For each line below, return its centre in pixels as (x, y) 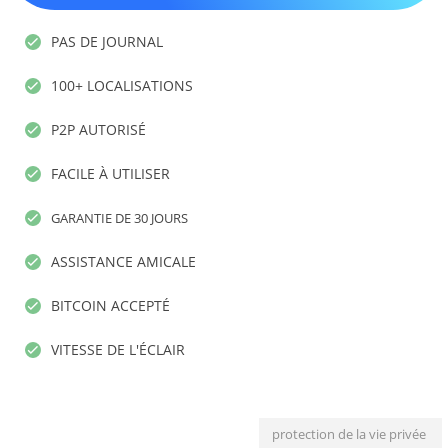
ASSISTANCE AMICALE (123, 262)
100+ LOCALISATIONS (122, 86)
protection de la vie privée (349, 434)
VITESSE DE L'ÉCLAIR (118, 350)
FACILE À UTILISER (110, 174)
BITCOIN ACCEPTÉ (110, 306)
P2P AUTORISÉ (98, 130)
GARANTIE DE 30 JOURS (119, 218)
